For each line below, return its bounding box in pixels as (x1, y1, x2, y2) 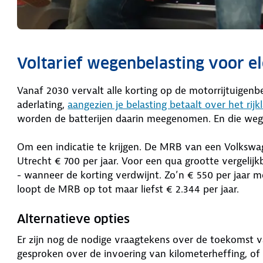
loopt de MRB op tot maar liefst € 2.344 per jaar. (17, 182, 240, 195)
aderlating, (17, 97, 68, 111)
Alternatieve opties (17, 211, 130, 227)
